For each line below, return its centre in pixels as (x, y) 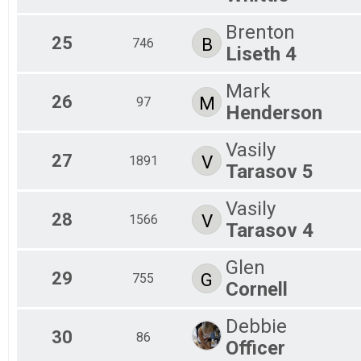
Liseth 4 (261, 54)
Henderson (274, 112)
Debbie (256, 326)
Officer (255, 348)
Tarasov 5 (270, 171)
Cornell (257, 289)
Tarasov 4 (270, 230)
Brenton (260, 32)
